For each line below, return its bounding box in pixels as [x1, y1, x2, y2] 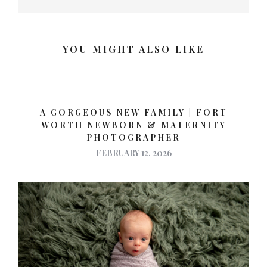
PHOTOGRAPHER [86, 132, 181, 144]
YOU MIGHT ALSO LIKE [63, 43, 204, 56]
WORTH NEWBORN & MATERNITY [41, 119, 226, 131]
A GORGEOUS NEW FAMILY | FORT [39, 107, 228, 119]
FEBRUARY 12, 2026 [95, 147, 172, 159]
